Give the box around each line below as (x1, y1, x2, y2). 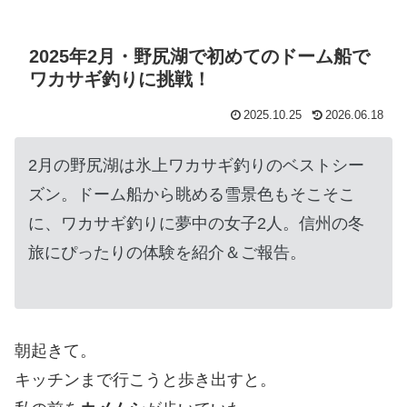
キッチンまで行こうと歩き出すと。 (15, 371, 276, 390)
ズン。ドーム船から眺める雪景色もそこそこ (28, 184, 355, 203)
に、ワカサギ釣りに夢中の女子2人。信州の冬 (28, 213, 364, 233)
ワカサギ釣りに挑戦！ (29, 68, 211, 89)
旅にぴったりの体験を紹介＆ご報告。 (28, 243, 306, 262)
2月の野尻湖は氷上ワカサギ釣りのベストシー (28, 155, 364, 174)
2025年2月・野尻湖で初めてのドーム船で (29, 45, 370, 66)
